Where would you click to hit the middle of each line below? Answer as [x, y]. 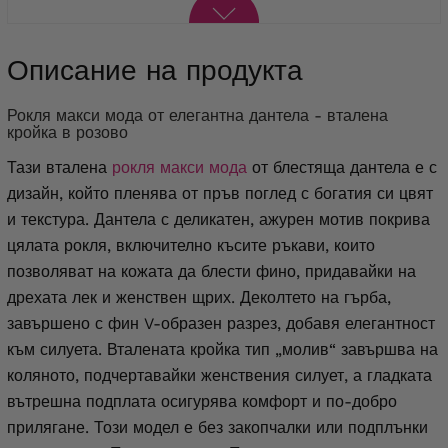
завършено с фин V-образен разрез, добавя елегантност [221, 324]
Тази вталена [59, 168]
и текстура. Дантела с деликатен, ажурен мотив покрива [218, 220]
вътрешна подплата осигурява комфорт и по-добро [202, 402]
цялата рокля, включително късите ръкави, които [191, 246]
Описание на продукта [155, 71]
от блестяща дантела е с [342, 168]
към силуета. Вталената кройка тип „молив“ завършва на [222, 350]
